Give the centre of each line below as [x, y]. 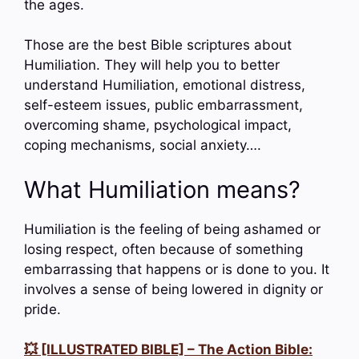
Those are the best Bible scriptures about [158, 45]
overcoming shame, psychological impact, [158, 125]
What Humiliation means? [162, 189]
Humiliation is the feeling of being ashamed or [172, 229]
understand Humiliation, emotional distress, [165, 85]
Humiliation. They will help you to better [152, 65]
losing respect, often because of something [163, 249]
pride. [42, 309]
